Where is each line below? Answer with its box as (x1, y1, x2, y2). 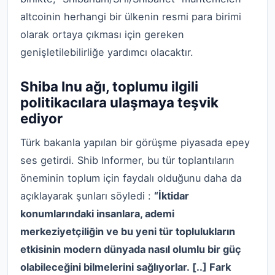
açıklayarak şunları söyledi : (20, 189, 154, 202)
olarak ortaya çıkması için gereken (20, 28, 184, 41)
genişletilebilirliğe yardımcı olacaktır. (20, 45, 193, 58)
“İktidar (154, 189, 189, 202)
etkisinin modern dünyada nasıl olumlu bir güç (20, 242, 241, 255)
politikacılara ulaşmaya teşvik (20, 93, 219, 110)
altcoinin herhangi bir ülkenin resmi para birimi (20, 10, 241, 23)
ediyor (20, 109, 63, 126)
